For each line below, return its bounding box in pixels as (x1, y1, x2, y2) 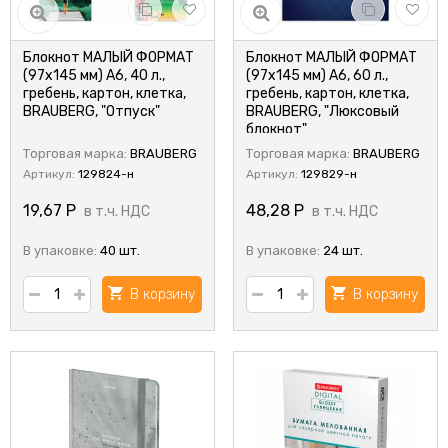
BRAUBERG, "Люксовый (246, 103, 399, 120)
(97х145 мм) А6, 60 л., (246, 67, 388, 84)
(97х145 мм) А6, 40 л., (23, 67, 165, 84)
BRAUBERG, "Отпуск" (23, 103, 160, 120)
